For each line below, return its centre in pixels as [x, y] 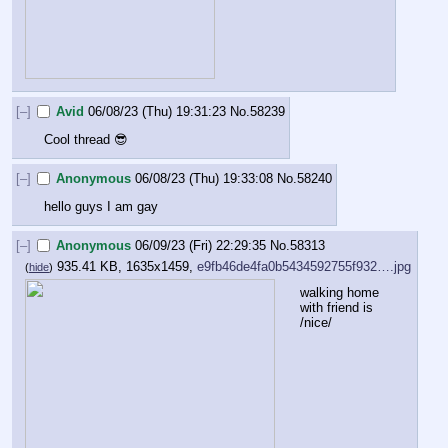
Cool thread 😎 [86, 139]
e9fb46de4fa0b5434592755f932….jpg [304, 267]
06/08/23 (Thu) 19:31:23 [157, 111]
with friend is [336, 307]
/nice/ [316, 322]
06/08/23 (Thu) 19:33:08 [204, 178]
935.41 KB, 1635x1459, [127, 267]
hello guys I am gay [101, 206]
